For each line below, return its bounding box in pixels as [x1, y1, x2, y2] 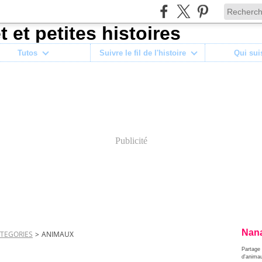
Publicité [115, 136, 147, 146]
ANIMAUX [42, 229, 74, 239]
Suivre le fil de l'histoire [99, 48, 186, 57]
